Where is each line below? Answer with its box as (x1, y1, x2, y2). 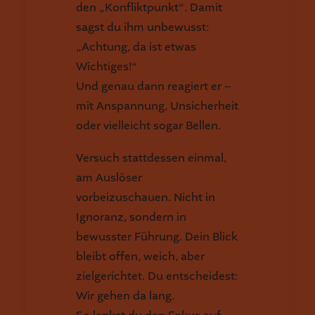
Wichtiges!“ (76, 59, 137, 74)
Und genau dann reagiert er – (76, 79, 231, 94)
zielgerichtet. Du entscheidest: (76, 269, 238, 283)
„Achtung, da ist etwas (76, 39, 196, 54)
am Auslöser (76, 170, 142, 185)
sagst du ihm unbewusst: (76, 20, 209, 34)
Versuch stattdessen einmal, (76, 150, 226, 165)
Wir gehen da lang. (76, 288, 174, 303)
